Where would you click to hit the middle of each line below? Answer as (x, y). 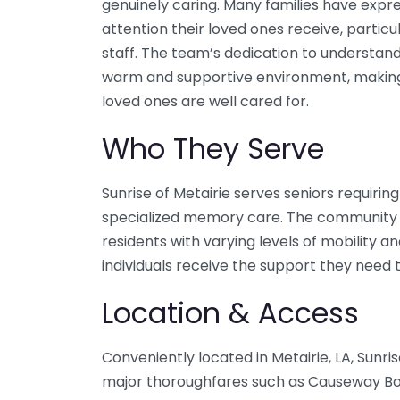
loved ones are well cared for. (205, 102)
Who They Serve (213, 149)
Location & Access (230, 313)
